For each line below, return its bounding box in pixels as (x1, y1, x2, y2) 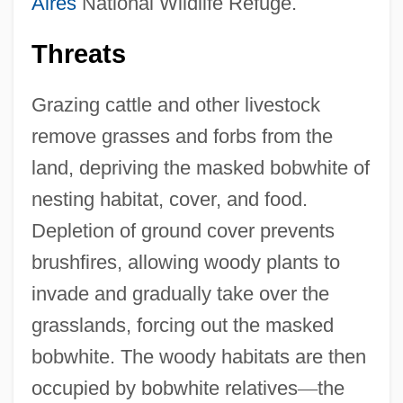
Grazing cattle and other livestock (31, 93, 320, 116)
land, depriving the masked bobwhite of (31, 156, 370, 179)
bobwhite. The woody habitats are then (31, 345, 366, 368)
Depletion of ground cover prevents (31, 219, 335, 242)
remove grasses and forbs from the (31, 124, 333, 148)
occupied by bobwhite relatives (31, 376, 298, 399)
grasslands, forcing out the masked (31, 313, 334, 336)
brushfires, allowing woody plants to (31, 250, 340, 273)
